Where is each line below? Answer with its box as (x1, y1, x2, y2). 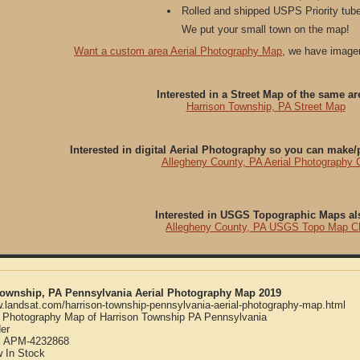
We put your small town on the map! (182, 23, 350, 35)
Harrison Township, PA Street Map (186, 100, 346, 112)
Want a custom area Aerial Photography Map (74, 45, 282, 57)
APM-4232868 (3, 335, 69, 347)
